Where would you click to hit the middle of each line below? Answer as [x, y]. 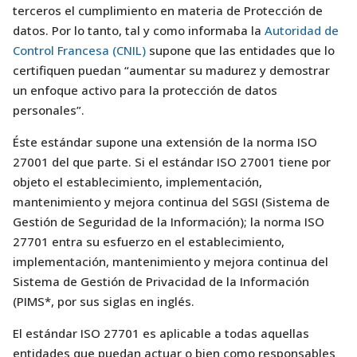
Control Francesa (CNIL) [81, 50]
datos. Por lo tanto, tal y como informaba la [139, 30]
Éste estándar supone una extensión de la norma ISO [165, 142]
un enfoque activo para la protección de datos [145, 90]
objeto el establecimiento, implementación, [137, 182]
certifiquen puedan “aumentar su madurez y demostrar [171, 70]
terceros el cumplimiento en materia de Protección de [168, 10]
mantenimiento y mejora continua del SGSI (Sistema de [171, 202]
